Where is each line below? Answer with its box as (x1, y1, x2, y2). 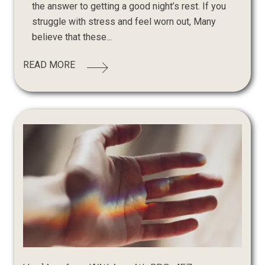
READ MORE (23, 59, 76, 70)
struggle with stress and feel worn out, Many (32, 15, 216, 27)
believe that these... (32, 31, 112, 43)
